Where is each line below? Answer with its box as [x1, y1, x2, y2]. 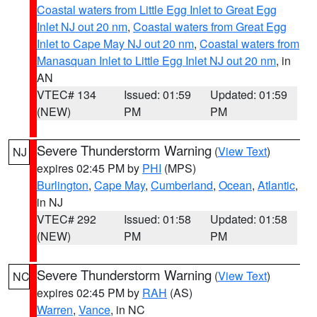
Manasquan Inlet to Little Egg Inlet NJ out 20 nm [37, 52, 276, 69]
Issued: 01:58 [123, 211, 191, 227]
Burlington [37, 177, 88, 193]
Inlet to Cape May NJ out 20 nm [37, 35, 194, 52]
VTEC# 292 [37, 211, 96, 227]
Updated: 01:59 [210, 86, 288, 103]
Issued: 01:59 [123, 86, 191, 103]
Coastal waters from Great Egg [133, 18, 287, 35]
